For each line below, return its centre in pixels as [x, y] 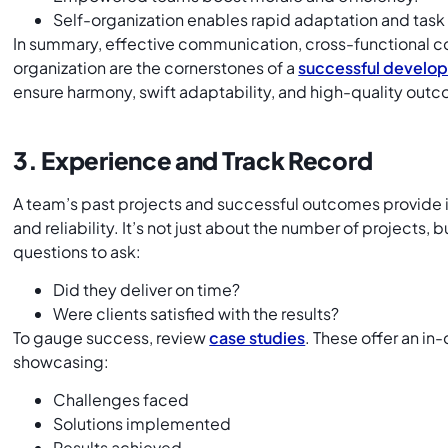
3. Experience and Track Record [193, 159]
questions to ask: [79, 251]
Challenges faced [121, 400]
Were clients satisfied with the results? [196, 314]
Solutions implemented [142, 424]
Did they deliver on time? [147, 290]
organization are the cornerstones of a [156, 67]
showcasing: [63, 362]
